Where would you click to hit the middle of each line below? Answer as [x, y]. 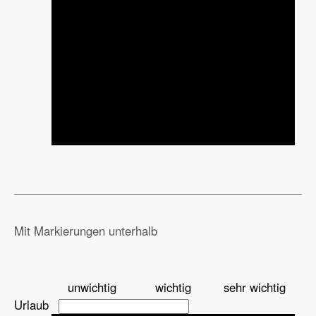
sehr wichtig [254, 287]
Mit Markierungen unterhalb [86, 230]
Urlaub [31, 304]
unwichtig [92, 287]
